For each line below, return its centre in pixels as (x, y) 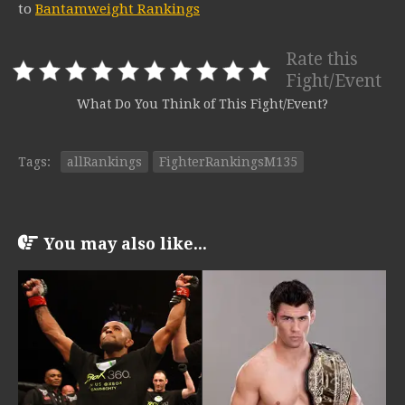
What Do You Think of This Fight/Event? (202, 104)
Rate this (322, 60)
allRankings (104, 162)
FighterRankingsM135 (228, 162)
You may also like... (125, 244)
